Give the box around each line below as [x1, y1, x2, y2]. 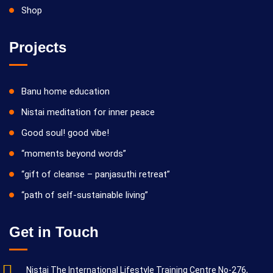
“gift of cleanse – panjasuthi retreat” [21, 168, 170, 180]
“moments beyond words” [21, 147, 126, 159]
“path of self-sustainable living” [21, 189, 148, 200]
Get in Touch [9, 223, 99, 240]
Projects [9, 38, 66, 55]
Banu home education [21, 85, 110, 97]
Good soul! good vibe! [21, 127, 109, 138]
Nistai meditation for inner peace [21, 106, 155, 118]
